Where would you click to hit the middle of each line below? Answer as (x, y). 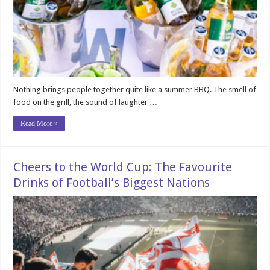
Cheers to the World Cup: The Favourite (123, 167)
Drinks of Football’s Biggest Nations (112, 183)
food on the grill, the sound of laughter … (86, 102)
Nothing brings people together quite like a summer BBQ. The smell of (135, 90)
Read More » (39, 124)
